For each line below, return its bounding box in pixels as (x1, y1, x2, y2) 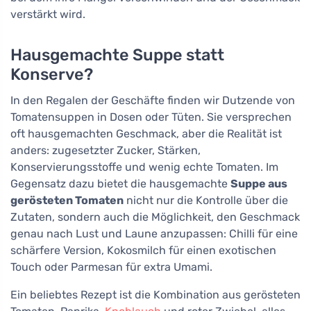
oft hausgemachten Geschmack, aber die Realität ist (10, 126, 282, 140)
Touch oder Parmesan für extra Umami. (10, 260, 212, 274)
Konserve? (10, 64, 93, 84)
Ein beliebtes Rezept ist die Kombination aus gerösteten (10, 287, 301, 301)
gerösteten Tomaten (10, 193, 124, 207)
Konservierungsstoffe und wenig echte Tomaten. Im (10, 160, 278, 174)
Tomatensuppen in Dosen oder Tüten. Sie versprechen (10, 110, 292, 124)
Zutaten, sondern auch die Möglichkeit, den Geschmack (10, 210, 300, 224)
